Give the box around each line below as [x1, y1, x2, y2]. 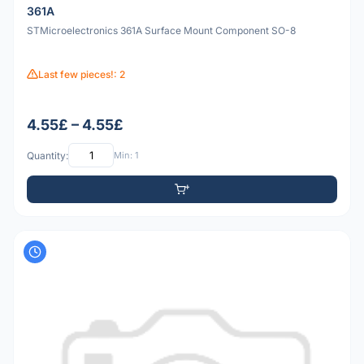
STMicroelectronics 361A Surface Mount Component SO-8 [27, 24, 296, 37]
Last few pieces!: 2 [38, 67, 125, 80]
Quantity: [27, 149, 68, 162]
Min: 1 [114, 149, 138, 161]
